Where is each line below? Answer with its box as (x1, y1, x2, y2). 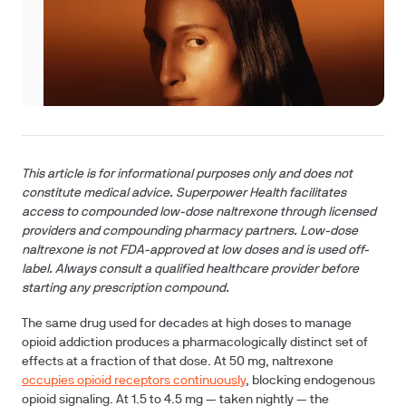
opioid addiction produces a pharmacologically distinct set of (22, 337, 368, 349)
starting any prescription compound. (22, 283, 229, 295)
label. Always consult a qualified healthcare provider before (22, 264, 359, 275)
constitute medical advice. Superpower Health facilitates (22, 188, 346, 199)
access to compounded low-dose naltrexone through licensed (22, 207, 376, 218)
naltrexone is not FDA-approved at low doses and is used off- (22, 245, 369, 256)
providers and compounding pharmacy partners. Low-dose (22, 226, 358, 237)
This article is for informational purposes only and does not (22, 169, 353, 180)
